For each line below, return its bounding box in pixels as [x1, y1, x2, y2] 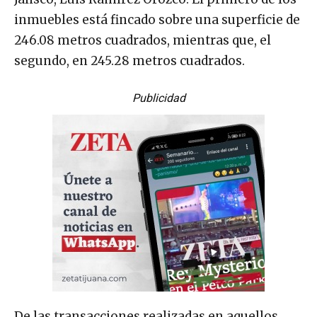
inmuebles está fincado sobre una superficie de [14, 11, 300, 28]
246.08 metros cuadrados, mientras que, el [14, 32, 271, 48]
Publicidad [132, 91, 185, 105]
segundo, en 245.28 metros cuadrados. [14, 52, 245, 69]
